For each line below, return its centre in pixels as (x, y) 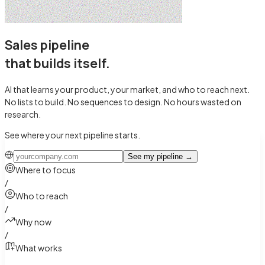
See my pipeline (155, 156)
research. (23, 114)
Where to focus (46, 169)
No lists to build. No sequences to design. (84, 101)
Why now (33, 222)
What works (39, 248)
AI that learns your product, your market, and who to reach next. (127, 89)
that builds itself (55, 64)
